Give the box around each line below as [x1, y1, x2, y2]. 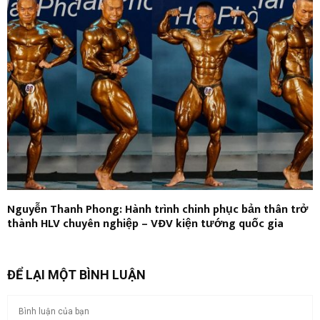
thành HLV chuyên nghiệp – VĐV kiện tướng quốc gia [7, 214, 284, 234]
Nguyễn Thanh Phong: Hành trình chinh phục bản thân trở [7, 199, 308, 219]
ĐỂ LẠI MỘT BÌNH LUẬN [7, 266, 146, 282]
